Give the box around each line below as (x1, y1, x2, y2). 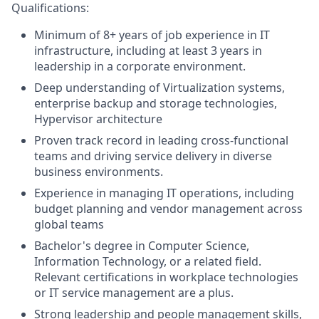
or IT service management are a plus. (34, 284, 234, 300)
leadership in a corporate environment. (34, 58, 246, 74)
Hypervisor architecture (34, 110, 162, 127)
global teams (34, 216, 104, 232)
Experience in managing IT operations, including (34, 184, 294, 201)
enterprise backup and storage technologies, (34, 95, 277, 111)
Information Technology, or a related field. (34, 253, 261, 269)
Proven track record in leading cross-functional (34, 132, 288, 148)
